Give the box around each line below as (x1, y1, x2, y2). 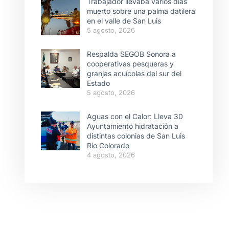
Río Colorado (87, 141, 129, 150)
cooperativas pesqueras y (87, 59, 174, 68)
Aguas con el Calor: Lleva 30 (87, 111, 183, 121)
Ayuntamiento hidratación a (87, 121, 178, 130)
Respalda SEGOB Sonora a (87, 49, 176, 58)
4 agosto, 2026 (87, 150, 135, 159)
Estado (87, 78, 110, 87)
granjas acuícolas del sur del (87, 68, 181, 78)
